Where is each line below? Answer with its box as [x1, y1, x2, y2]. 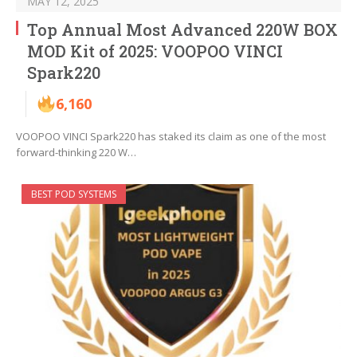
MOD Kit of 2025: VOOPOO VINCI [27, 41, 283, 62]
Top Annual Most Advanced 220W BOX [27, 19, 338, 41]
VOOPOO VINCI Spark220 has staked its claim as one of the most [16, 129, 326, 144]
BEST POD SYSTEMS [31, 187, 116, 202]
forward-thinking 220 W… [16, 145, 136, 160]
